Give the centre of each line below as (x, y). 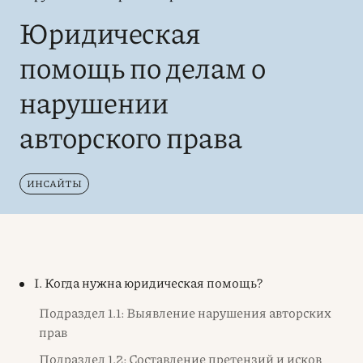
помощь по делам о (143, 66)
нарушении (94, 101)
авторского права (131, 136)
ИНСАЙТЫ (54, 183)
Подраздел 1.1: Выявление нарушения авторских (185, 312)
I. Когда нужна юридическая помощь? (148, 282)
